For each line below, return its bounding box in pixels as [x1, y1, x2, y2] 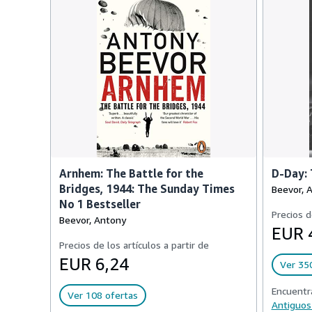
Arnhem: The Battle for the [59, 166, 203, 180]
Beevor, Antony [59, 214, 126, 226]
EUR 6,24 [59, 254, 129, 274]
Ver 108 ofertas [68, 289, 138, 301]
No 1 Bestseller [59, 197, 141, 211]
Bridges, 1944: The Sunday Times [59, 182, 235, 196]
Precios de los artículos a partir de [59, 239, 209, 251]
